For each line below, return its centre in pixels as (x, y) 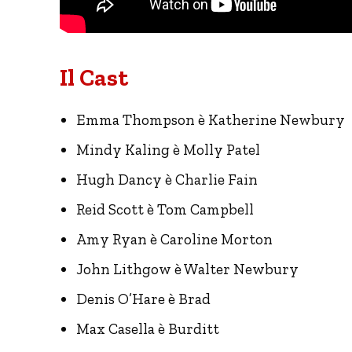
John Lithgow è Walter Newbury (187, 269)
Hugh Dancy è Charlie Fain (167, 179)
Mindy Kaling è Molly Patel (168, 149)
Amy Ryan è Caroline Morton (174, 239)
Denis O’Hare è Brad (143, 299)
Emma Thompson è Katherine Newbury (211, 119)
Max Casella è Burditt (148, 328)
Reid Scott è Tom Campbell (165, 209)
